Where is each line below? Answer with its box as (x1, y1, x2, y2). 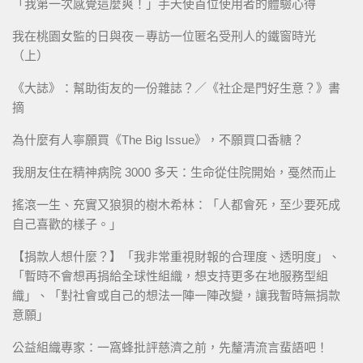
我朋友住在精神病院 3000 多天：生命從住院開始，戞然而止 (12, 165, 336, 180)
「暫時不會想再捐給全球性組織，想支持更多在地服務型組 (12, 269, 328, 284)
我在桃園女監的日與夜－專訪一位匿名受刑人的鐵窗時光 (12, 29, 316, 44)
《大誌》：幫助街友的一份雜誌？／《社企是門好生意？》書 (12, 81, 340, 96)
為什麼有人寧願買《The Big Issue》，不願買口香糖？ (12, 133, 304, 147)
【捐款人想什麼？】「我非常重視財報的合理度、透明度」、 (12, 250, 340, 264)
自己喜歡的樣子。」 (12, 217, 122, 232)
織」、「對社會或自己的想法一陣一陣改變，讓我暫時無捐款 (12, 288, 340, 303)
